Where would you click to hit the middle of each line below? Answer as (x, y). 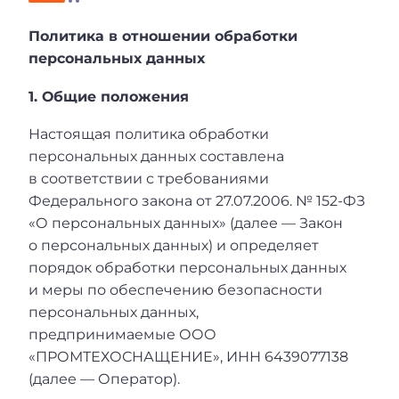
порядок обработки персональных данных (187, 268)
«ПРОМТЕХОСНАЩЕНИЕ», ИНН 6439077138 (188, 357)
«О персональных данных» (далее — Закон (186, 224)
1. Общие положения (109, 96)
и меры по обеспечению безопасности (175, 290)
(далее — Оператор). (104, 379)
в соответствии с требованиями (149, 179)
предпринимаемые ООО (122, 335)
